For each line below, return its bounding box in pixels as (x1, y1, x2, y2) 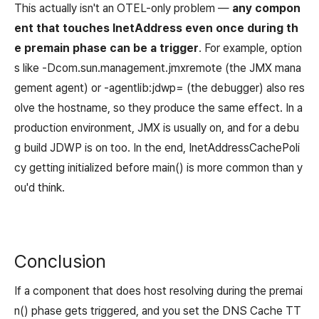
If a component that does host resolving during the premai (14, 283, 303, 298)
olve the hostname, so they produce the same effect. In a (14, 100, 303, 115)
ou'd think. (14, 180, 65, 194)
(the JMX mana (222, 61, 301, 75)
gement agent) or (14, 80, 104, 95)
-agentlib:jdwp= (104, 80, 184, 95)
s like (14, 61, 42, 75)
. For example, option (199, 41, 302, 55)
